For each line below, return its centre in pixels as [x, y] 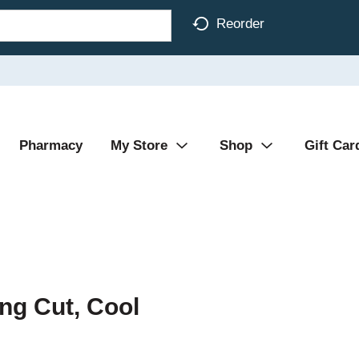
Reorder [240, 23]
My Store [139, 145]
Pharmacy [51, 145]
